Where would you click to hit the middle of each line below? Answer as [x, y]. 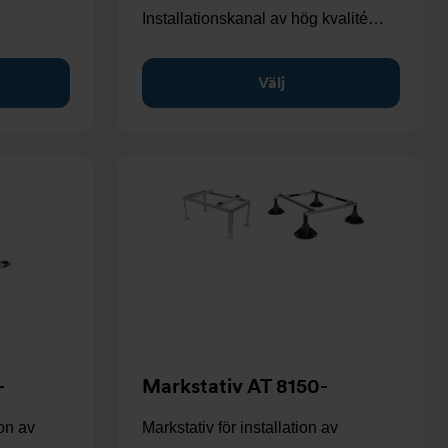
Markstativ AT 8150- [235, 386]
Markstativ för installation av [240, 427]
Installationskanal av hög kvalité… [263, 18]
